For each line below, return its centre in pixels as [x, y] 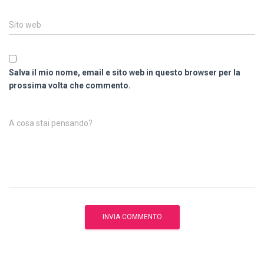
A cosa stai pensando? [51, 123]
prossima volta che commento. [70, 86]
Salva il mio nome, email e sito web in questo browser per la [125, 73]
